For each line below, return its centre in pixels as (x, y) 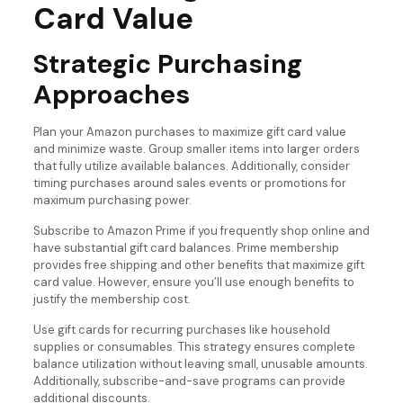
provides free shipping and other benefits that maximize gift (198, 264)
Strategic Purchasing (167, 63)
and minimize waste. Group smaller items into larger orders (196, 148)
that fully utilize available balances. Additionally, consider (191, 166)
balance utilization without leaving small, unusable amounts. (200, 363)
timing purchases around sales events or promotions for (189, 183)
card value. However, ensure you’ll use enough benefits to (193, 282)
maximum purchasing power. (112, 200)
